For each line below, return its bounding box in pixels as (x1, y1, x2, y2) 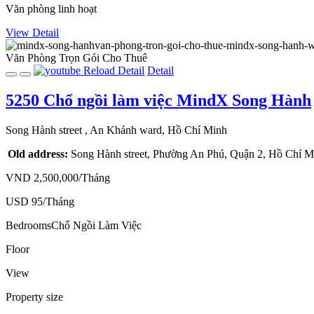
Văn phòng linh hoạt (6, 3, 97, 15)
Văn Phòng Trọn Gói (6, 52, 100, 64)
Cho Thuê (102, 52, 147, 64)
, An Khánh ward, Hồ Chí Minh (85, 123, 227, 136)
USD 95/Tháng (6, 195, 74, 207)
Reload (83, 64, 115, 76)
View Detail (6, 27, 59, 39)
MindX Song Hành (177, 90, 311, 109)
